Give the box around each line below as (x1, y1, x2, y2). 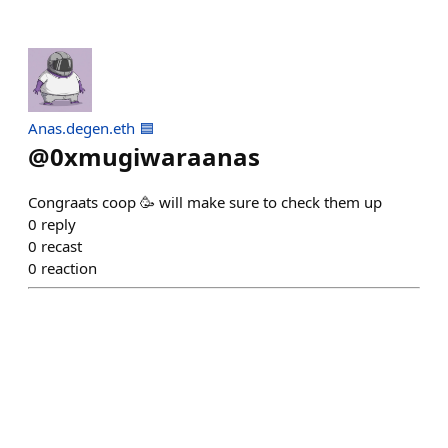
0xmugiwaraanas (50, 140, 260, 173)
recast (41, 236, 82, 256)
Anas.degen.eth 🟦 (28, 118, 154, 138)
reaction (41, 258, 97, 278)
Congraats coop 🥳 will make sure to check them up (28, 192, 382, 212)
